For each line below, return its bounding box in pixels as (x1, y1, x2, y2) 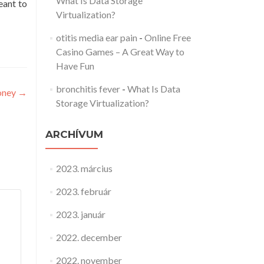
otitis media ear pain (55, 32, 137, 43)
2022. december (55, 232, 122, 243)
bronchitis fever (55, 83, 120, 94)
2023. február (55, 186, 111, 197)
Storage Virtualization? (55, 97, 149, 108)
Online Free (144, 32, 191, 43)
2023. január (55, 209, 105, 220)
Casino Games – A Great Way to (55, 46, 184, 57)
